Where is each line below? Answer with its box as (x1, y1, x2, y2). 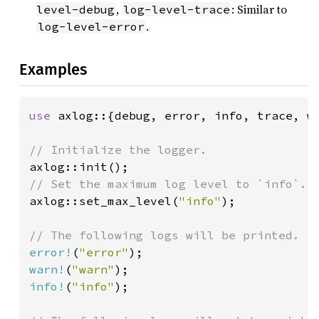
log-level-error (38, 19, 145, 34)
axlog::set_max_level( (29, 193, 179, 208)
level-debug (36, 2, 115, 17)
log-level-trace (123, 2, 230, 17)
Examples (19, 59, 87, 79)
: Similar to (231, 1, 287, 18)
